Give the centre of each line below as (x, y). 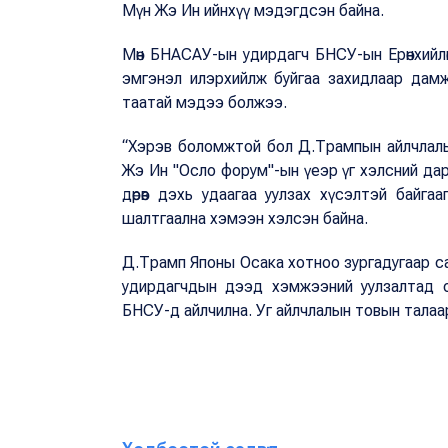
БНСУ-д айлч (169, 311)
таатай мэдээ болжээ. (206, 103)
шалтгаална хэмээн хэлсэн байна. (247, 219)
